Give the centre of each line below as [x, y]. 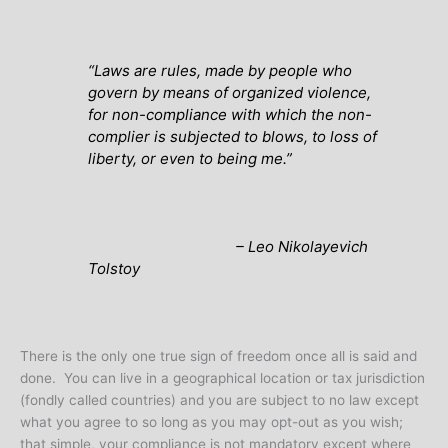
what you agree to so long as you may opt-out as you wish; [211, 421]
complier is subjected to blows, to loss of [233, 136]
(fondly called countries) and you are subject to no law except [219, 399]
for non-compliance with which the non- [230, 114]
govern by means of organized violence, [230, 92]
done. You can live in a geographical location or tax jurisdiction [222, 377]
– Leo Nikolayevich [228, 246]
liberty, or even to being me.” [190, 158]
